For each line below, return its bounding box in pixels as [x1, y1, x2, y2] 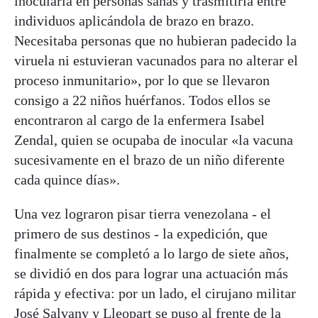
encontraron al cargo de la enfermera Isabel [14, 111, 265, 128]
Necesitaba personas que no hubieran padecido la [14, 32, 297, 48]
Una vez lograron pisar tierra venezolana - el [14, 205, 271, 221]
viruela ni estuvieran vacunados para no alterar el [14, 52, 298, 68]
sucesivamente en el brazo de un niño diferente [14, 151, 285, 168]
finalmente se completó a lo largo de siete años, [14, 245, 289, 261]
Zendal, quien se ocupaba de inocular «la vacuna [14, 131, 293, 148]
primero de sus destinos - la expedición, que [14, 225, 268, 241]
